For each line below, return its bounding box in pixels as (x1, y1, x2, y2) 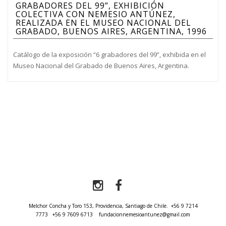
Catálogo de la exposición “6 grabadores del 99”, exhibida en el (13, 50, 206, 60)
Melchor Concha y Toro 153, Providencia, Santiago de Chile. (28, 202, 168, 210)
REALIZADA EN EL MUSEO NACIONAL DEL (16, 17, 191, 29)
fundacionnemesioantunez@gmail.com (99, 211, 190, 218)
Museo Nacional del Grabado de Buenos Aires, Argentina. (13, 61, 189, 71)
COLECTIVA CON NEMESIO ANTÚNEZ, (16, 9, 176, 20)
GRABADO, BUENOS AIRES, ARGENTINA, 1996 (16, 26, 207, 37)
